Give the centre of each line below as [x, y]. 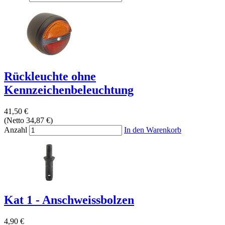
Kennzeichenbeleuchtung [69, 90]
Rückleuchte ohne [50, 76]
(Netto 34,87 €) [28, 120]
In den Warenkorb [153, 130]
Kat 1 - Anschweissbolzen [69, 200]
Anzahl [16, 130]
